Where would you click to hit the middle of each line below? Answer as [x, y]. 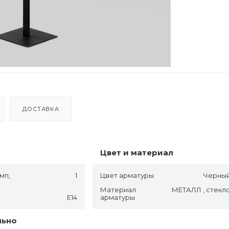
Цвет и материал [137, 152]
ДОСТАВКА [41, 109]
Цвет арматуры [127, 175]
